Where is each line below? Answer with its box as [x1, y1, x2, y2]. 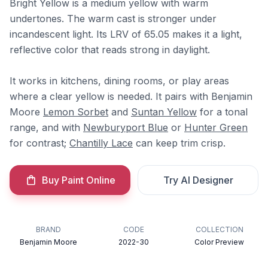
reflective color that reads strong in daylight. [10, 44, 210, 56]
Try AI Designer [163, 174, 233, 186]
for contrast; [10, 137, 69, 149]
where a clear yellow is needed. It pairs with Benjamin [10, 90, 252, 102]
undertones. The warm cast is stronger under [10, 13, 217, 25]
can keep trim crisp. [133, 137, 226, 149]
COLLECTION [195, 225, 243, 234]
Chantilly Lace [69, 137, 133, 149]
